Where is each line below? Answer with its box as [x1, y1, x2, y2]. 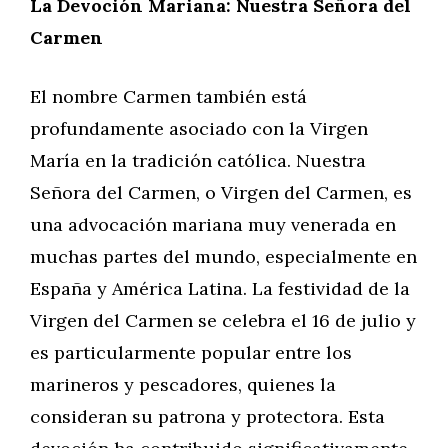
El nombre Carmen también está [30, 85, 307, 108]
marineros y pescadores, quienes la [30, 373, 336, 396]
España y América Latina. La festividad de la [30, 277, 410, 300]
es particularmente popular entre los [30, 341, 352, 364]
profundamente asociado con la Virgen [30, 117, 368, 140]
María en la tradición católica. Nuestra [30, 149, 366, 172]
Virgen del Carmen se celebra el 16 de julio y [30, 309, 416, 332]
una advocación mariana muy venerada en [30, 213, 396, 236]
